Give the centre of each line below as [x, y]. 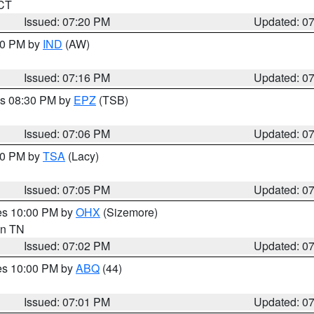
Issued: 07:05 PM [67, 190]
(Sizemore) [129, 212]
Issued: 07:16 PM [67, 77]
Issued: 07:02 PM [67, 246]
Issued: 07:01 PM [67, 302]
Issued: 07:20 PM [67, 21]
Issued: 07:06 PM [67, 134]
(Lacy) [82, 156]
